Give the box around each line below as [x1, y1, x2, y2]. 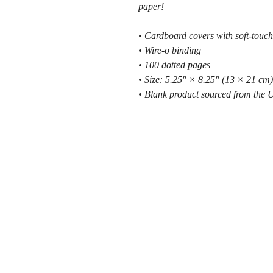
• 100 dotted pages [138, 60, 210, 70]
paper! [138, 1, 164, 12]
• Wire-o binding [138, 45, 201, 55]
